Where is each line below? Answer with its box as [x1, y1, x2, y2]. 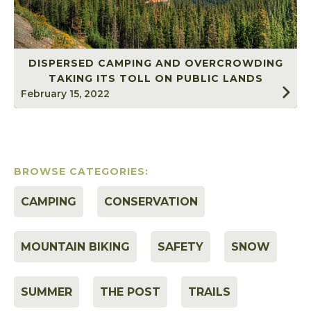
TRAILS [188, 285, 230, 299]
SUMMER [21, 285, 72, 299]
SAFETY [158, 240, 203, 254]
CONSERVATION [104, 195, 198, 209]
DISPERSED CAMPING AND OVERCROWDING [28, 57, 283, 70]
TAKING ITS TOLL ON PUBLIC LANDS [48, 72, 263, 85]
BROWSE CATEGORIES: [14, 165, 149, 178]
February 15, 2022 [21, 87, 110, 101]
